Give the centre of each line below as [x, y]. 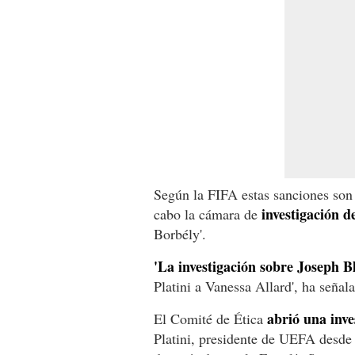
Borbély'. [180, 233]
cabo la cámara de [208, 214]
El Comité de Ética [210, 318]
